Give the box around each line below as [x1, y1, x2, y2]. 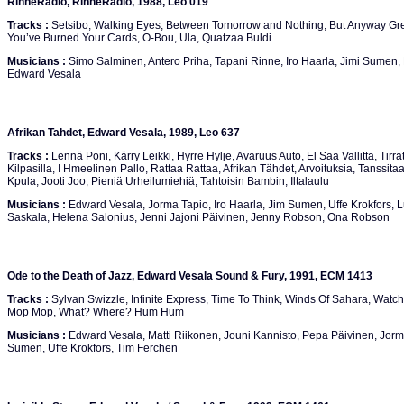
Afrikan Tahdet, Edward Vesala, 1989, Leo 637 [7, 126, 240, 139]
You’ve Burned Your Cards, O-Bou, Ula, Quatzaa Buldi [7, 32, 271, 44]
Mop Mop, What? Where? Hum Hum [7, 306, 184, 318]
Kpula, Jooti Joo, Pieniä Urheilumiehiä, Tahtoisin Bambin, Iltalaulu [7, 175, 329, 188]
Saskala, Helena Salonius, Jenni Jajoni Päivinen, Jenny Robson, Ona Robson [7, 211, 390, 224]
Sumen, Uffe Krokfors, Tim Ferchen [7, 342, 178, 354]
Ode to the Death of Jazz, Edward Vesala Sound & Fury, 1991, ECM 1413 [7, 270, 372, 282]
